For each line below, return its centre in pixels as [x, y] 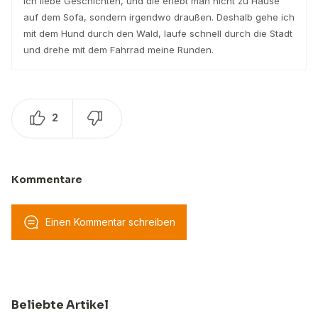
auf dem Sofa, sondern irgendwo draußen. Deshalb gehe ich [159, 17]
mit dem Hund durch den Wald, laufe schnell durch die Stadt [158, 34]
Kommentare [47, 180]
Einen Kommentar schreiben [110, 222]
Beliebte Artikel [60, 305]
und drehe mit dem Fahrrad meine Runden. [119, 50]
